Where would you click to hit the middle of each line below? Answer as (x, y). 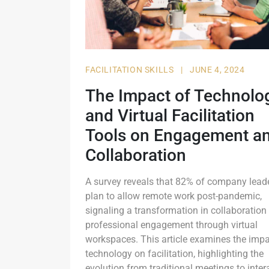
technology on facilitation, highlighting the (174, 253)
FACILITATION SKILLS (131, 69)
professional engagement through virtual (171, 225)
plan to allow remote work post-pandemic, (174, 196)
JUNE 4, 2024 (217, 69)
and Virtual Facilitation (170, 115)
